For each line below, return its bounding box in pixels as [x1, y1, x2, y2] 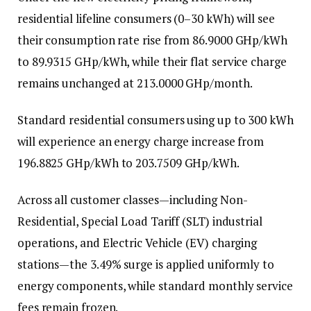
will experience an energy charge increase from [17, 133, 264, 150]
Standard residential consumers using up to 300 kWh [17, 112, 294, 128]
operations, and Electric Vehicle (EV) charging [17, 235, 258, 251]
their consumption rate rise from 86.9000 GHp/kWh [17, 32, 287, 49]
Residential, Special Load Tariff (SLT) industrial [17, 213, 262, 230]
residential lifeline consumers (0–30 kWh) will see [17, 10, 275, 27]
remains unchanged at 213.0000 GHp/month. [17, 75, 253, 92]
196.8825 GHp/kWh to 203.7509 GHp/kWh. [17, 155, 239, 171]
